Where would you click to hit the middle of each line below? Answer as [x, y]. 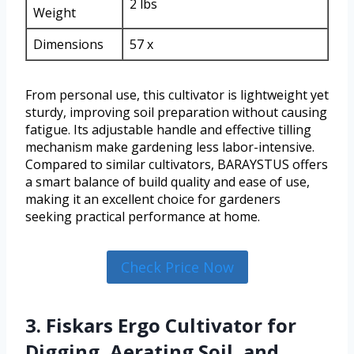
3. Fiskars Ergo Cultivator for [161, 326]
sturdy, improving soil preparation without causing [176, 112]
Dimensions [68, 44]
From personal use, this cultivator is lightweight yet [177, 94]
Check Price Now [177, 267]
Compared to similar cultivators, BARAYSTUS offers [177, 164]
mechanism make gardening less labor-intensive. [170, 147]
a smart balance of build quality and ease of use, [168, 181]
